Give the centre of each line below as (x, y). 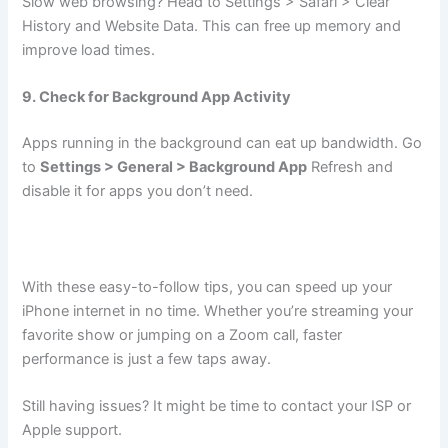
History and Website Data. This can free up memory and (212, 25)
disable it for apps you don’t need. (138, 190)
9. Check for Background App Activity (157, 97)
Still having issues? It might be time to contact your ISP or (217, 406)
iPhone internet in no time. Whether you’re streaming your (218, 311)
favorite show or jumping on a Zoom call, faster (182, 335)
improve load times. (89, 49)
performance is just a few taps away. (147, 359)
